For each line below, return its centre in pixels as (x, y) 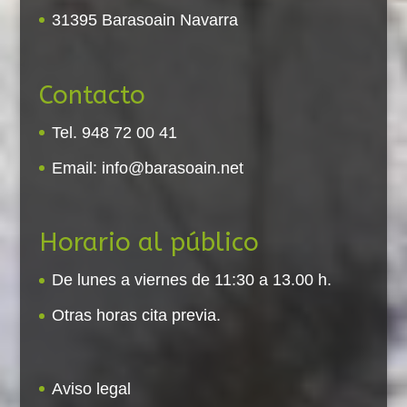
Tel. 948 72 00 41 (114, 132)
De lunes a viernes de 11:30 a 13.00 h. (191, 280)
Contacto (92, 94)
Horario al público (149, 243)
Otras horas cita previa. (136, 316)
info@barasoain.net (172, 168)
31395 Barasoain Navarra (144, 20)
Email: (76, 168)
